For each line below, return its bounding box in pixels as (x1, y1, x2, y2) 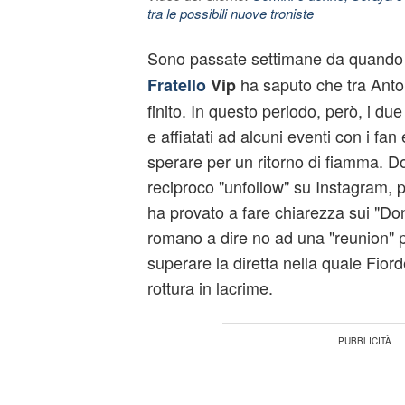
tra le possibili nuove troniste (146, 4, 314, 23)
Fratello (146, 73, 206, 97)
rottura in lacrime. (146, 276, 273, 299)
